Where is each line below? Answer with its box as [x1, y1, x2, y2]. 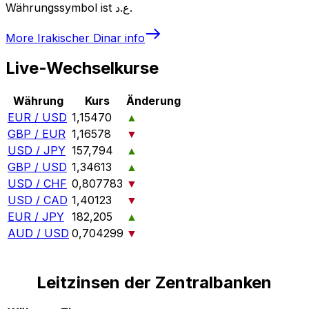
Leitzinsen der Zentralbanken [37, 272, 272, 293]
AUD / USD [8, 226, 69, 241]
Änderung [126, 94, 181, 108]
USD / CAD [8, 193, 68, 208]
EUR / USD [8, 110, 67, 125]
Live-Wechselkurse [6, 58, 159, 79]
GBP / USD [8, 160, 67, 175]
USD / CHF [8, 177, 67, 191]
